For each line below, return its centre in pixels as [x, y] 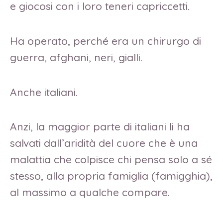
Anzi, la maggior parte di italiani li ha [100, 127]
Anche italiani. [44, 92]
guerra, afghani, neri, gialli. [76, 57]
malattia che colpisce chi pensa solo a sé [111, 160]
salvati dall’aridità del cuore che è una [104, 143]
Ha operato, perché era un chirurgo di [106, 41]
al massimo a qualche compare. [90, 192]
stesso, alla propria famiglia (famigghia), [111, 176]
